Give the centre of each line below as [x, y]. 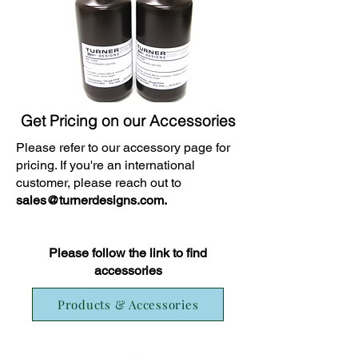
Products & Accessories [128, 304]
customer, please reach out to [99, 183]
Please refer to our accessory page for [123, 147]
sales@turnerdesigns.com [90, 200]
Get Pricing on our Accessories [128, 121]
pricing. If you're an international [105, 165]
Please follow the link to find [128, 253]
